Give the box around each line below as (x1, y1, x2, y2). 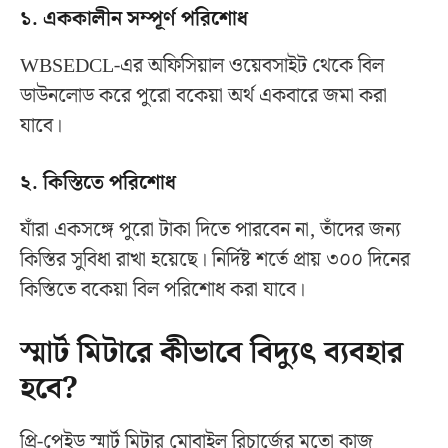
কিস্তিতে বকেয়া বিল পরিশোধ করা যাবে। (20, 273, 305, 306)
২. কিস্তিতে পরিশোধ (20, 166, 176, 199)
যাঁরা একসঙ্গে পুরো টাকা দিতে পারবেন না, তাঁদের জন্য (20, 213, 401, 246)
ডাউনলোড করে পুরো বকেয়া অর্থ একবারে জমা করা (20, 79, 387, 112)
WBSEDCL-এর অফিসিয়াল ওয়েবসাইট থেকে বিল (20, 49, 384, 82)
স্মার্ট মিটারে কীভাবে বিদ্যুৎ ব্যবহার (20, 328, 403, 377)
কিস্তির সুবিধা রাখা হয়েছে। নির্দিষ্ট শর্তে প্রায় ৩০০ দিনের (20, 243, 410, 276)
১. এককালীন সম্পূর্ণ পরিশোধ (20, 2, 248, 35)
